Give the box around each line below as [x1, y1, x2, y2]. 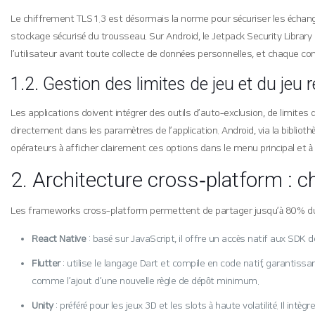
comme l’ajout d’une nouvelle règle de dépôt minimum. [32, 276, 259, 287]
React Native [32, 233, 86, 245]
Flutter [32, 258, 60, 269]
